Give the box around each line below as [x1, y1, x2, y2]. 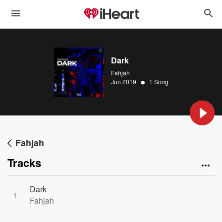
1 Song [149, 77, 168, 86]
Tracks [7, 155, 41, 170]
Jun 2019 [111, 77, 136, 86]
